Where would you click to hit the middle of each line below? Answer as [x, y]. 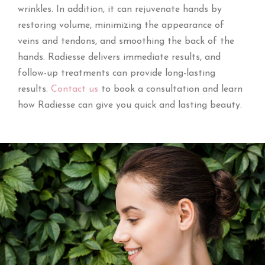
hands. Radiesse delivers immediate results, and [119, 57]
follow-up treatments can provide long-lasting [116, 73]
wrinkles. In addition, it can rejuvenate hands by [119, 9]
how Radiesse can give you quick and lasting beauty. [130, 105]
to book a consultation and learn [170, 89]
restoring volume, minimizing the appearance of [121, 25]
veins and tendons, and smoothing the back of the [126, 41]
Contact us [74, 89]
